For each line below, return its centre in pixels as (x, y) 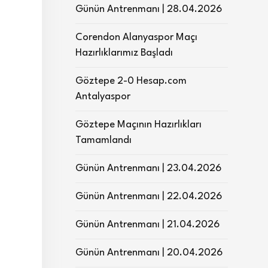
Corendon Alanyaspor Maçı (136, 37)
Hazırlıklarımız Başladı (124, 53)
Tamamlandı (103, 140)
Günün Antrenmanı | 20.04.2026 (149, 253)
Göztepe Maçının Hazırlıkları (138, 125)
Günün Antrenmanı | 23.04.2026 (148, 168)
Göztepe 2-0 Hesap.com (131, 81)
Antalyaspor (103, 97)
